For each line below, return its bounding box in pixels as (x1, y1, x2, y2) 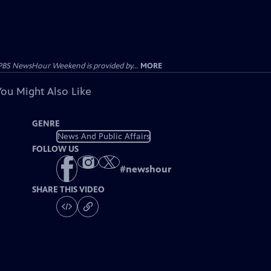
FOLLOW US (32, 144, 79, 154)
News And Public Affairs (57, 131, 150, 142)
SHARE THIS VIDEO (32, 184, 105, 195)
